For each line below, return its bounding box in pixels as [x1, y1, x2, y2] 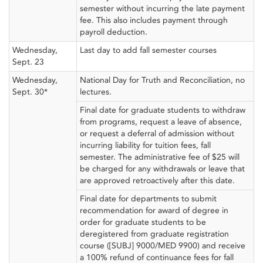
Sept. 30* [12, 87, 48, 97]
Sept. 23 [12, 57, 44, 67]
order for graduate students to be [80, 217, 206, 227]
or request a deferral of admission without [80, 129, 234, 139]
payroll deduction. [80, 27, 147, 37]
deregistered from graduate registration [80, 229, 229, 239]
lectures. [80, 87, 112, 97]
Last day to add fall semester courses [80, 45, 217, 55]
